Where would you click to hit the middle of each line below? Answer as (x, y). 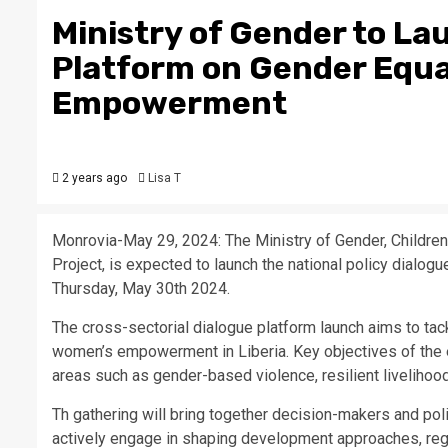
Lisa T (164, 178)
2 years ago (93, 178)
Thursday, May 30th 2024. (141, 288)
